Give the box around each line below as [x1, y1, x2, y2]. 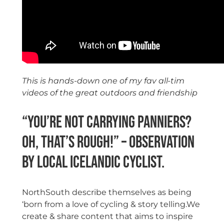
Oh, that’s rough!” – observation [21, 132, 194, 153]
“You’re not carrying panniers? [21, 112, 194, 133]
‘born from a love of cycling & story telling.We [21, 199, 200, 209]
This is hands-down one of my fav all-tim [21, 75, 184, 85]
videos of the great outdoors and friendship [21, 87, 197, 97]
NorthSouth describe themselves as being [21, 187, 191, 197]
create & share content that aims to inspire [21, 211, 193, 221]
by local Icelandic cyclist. [21, 152, 164, 173]
